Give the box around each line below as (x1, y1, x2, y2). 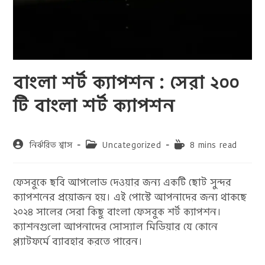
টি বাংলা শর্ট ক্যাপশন (13, 93, 175, 119)
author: (12, 149, 42, 161)
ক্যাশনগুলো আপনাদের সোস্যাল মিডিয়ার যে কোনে (13, 219, 218, 234)
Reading (173, 138, 206, 150)
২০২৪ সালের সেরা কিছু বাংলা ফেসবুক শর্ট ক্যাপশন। (13, 205, 222, 219)
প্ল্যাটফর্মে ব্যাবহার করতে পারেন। (13, 234, 143, 249)
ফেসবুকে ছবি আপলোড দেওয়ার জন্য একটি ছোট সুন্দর (13, 175, 232, 190)
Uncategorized (102, 139, 161, 151)
